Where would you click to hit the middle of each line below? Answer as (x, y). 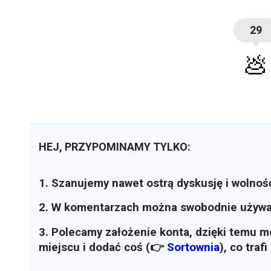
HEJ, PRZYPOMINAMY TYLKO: (115, 146)
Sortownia (193, 248)
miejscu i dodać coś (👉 (103, 248)
